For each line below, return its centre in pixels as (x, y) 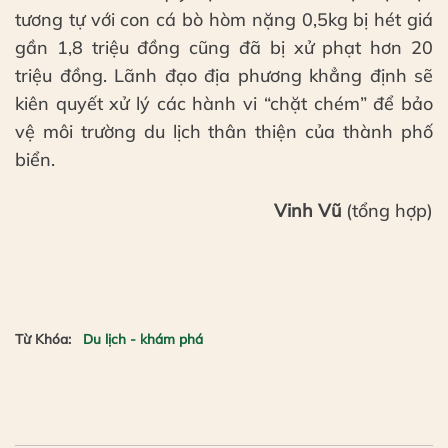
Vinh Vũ (307, 210)
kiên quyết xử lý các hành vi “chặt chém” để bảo (224, 103)
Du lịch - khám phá (143, 338)
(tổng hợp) (387, 210)
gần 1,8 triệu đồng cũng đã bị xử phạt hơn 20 (224, 47)
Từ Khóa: (43, 338)
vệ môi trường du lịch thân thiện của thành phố (224, 131)
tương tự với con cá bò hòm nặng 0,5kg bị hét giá (224, 19)
